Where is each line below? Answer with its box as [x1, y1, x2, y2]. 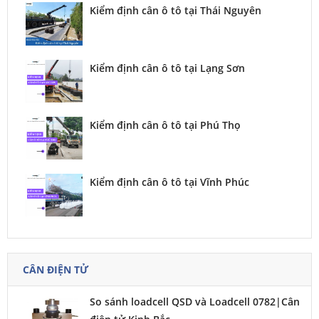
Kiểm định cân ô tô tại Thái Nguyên [90, 4, 261, 18]
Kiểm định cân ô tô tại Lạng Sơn [90, 61, 245, 75]
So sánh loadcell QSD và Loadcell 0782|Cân [90, 294, 300, 308]
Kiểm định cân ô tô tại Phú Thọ [90, 117, 241, 132]
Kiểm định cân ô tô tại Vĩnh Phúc [90, 174, 249, 189]
